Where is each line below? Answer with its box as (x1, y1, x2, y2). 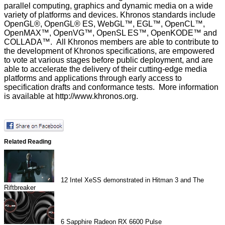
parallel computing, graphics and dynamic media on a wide (4, 2, 213, 11)
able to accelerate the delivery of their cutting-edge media (4, 65, 207, 74)
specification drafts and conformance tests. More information (4, 83, 218, 92)
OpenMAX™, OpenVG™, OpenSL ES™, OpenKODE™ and (4, 29, 217, 38)
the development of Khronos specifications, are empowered (4, 47, 214, 56)
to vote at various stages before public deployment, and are (4, 56, 213, 65)
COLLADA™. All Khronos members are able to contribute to (4, 38, 218, 47)
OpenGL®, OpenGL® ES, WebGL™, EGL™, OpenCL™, (4, 20, 205, 29)
